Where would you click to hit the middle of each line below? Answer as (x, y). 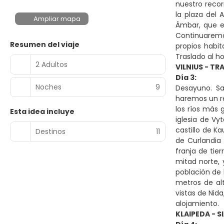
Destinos (50, 131)
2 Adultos (51, 64)
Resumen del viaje (45, 44)
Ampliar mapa (57, 19)
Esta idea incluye (42, 111)
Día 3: (186, 77)
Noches (48, 87)
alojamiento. (197, 203)
